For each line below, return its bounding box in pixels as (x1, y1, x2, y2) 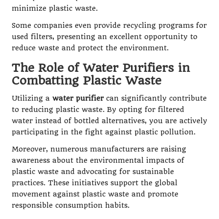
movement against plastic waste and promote (12, 190, 178, 198)
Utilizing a (12, 94, 52, 103)
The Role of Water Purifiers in (12, 61, 190, 75)
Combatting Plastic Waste (12, 73, 161, 88)
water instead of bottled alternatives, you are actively (12, 116, 207, 125)
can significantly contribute (104, 94, 207, 103)
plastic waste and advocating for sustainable (12, 167, 174, 176)
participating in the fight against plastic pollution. (12, 128, 196, 136)
